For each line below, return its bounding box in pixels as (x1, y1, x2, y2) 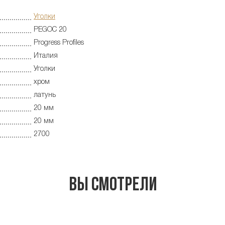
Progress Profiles (34, 39, 84, 46)
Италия (34, 52, 58, 59)
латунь (34, 91, 56, 98)
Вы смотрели (68, 176, 157, 196)
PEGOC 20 (34, 26, 67, 33)
